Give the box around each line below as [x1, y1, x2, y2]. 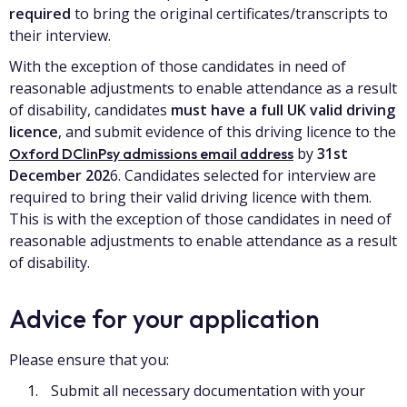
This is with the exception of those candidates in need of [9, 209, 392, 229]
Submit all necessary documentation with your [51, 381, 365, 401]
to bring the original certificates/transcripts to [71, 4, 388, 24]
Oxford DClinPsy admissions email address [9, 144, 293, 163]
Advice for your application [9, 303, 320, 334]
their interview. [9, 25, 111, 45]
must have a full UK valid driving [171, 100, 395, 120]
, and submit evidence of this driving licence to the [58, 122, 396, 142]
